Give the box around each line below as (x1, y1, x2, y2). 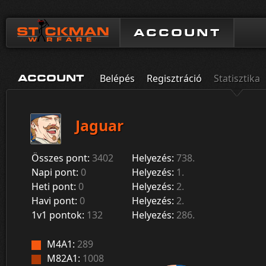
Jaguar (75, 115, 123, 136)
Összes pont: (31, 151, 90, 164)
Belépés (100, 72, 135, 85)
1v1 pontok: (31, 208, 84, 221)
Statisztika (214, 72, 260, 85)
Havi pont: (31, 194, 77, 207)
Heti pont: (31, 180, 76, 193)
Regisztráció (147, 72, 202, 85)
